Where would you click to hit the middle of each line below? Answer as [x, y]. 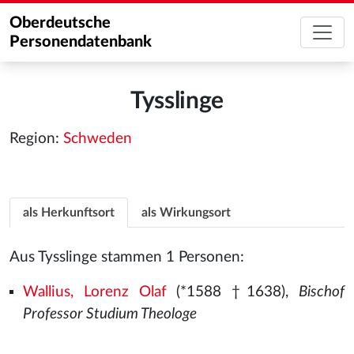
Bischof [322, 292]
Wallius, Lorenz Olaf [94, 292]
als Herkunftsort [69, 213]
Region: [36, 139]
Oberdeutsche [60, 23]
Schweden [98, 139]
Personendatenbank [81, 42]
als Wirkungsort [186, 213]
